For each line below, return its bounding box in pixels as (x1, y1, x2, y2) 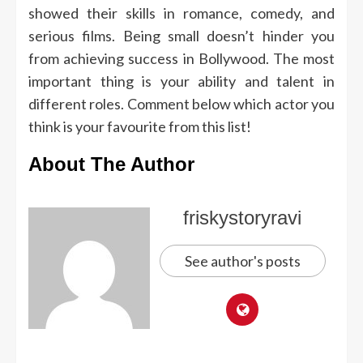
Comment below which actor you (126, 94, 335, 113)
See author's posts (184, 251, 301, 270)
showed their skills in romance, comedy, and (28, 3, 335, 22)
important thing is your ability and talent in (28, 71, 335, 90)
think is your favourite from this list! (28, 117, 251, 135)
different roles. (28, 94, 125, 113)
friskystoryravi (183, 206, 301, 228)
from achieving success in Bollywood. (28, 49, 269, 67)
